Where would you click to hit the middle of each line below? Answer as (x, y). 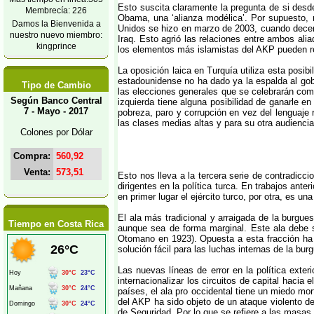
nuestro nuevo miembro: (56, 35)
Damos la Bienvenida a (56, 23)
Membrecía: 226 (56, 10)
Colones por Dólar (56, 132)
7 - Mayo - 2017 (56, 111)
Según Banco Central (56, 101)
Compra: (32, 156)
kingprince (56, 46)
